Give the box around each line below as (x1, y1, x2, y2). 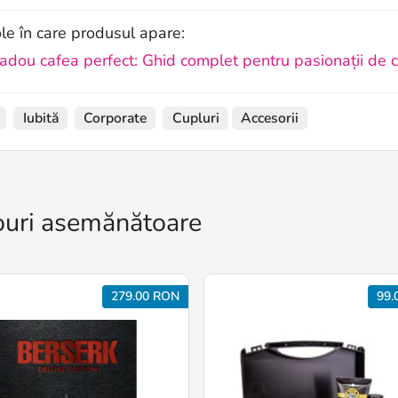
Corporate (84, 107, 147, 128)
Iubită (22, 107, 59, 128)
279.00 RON (111, 288, 180, 305)
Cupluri (171, 107, 219, 128)
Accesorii (241, 107, 299, 128)
